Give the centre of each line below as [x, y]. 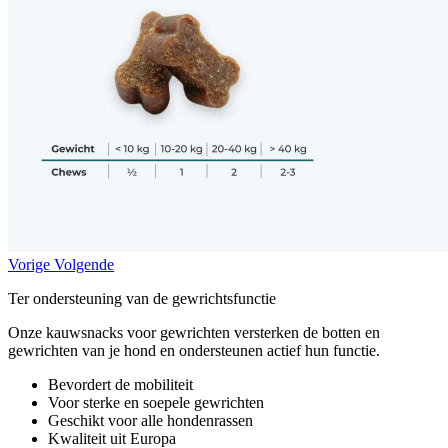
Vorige [29, 264]
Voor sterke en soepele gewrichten [156, 402]
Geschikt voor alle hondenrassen [150, 420]
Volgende [84, 264]
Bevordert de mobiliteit [120, 384]
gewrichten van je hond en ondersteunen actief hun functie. [194, 350]
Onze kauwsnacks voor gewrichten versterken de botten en [194, 332]
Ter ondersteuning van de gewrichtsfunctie [142, 298]
